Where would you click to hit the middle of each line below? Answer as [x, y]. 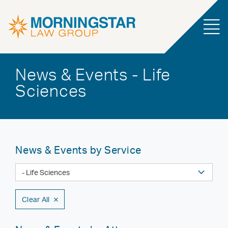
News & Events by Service [78, 150]
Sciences [51, 91]
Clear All [36, 199]
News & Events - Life [93, 74]
